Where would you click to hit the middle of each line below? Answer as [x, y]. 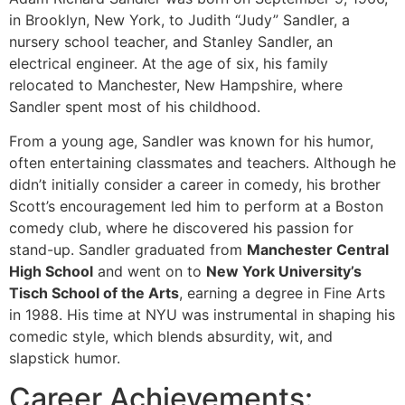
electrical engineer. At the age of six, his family [169, 63]
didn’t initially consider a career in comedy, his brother [195, 185]
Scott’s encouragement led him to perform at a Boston [196, 207]
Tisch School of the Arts [94, 293]
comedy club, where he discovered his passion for [181, 228]
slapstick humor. [65, 358]
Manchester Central [318, 250]
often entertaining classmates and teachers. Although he [202, 163]
